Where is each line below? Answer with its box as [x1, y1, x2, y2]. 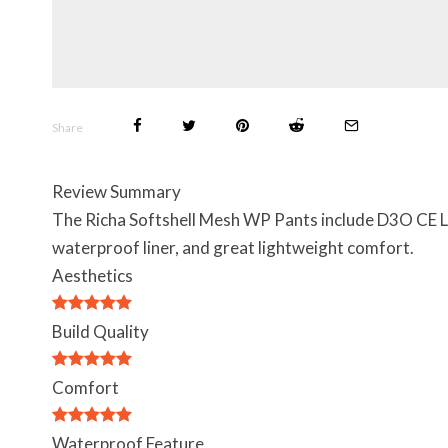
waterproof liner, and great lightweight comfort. [52, 237, 414, 258]
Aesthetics [52, 265, 133, 286]
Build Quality [52, 321, 149, 342]
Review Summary [52, 181, 181, 202]
